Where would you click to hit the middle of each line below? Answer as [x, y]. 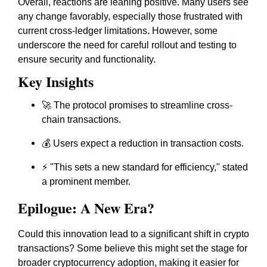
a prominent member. [86, 181]
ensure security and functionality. [87, 59]
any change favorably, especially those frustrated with [130, 16]
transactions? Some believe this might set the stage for [133, 248]
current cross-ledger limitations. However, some [118, 31]
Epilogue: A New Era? [86, 208]
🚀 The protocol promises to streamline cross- [137, 105]
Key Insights [56, 81]
